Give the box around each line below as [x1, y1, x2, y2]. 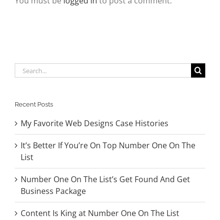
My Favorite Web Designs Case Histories [21, 118, 168, 129]
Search [14, 63, 40, 75]
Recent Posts [15, 101, 53, 109]
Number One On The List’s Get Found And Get [21, 174, 190, 185]
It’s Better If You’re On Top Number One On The [21, 140, 195, 151]
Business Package [21, 186, 86, 197]
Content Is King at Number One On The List [21, 208, 179, 219]
